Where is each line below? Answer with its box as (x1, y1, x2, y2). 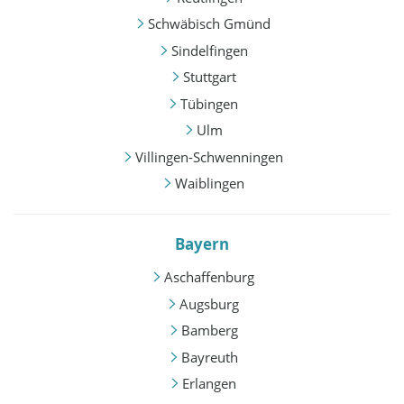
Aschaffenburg (164, 268, 254, 287)
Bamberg (180, 321, 238, 340)
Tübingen (180, 94, 238, 113)
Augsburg (179, 294, 239, 313)
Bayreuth (180, 347, 238, 366)
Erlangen (182, 374, 236, 393)
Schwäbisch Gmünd (148, 14, 271, 33)
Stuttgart (182, 68, 236, 87)
